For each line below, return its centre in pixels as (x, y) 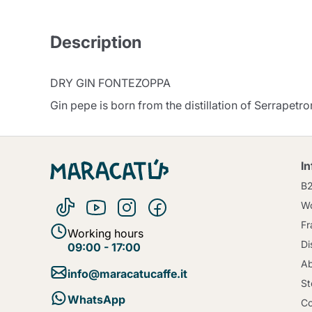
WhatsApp (96, 300)
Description (96, 42)
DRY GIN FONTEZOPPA (110, 83)
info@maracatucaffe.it (127, 273)
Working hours (106, 233)
